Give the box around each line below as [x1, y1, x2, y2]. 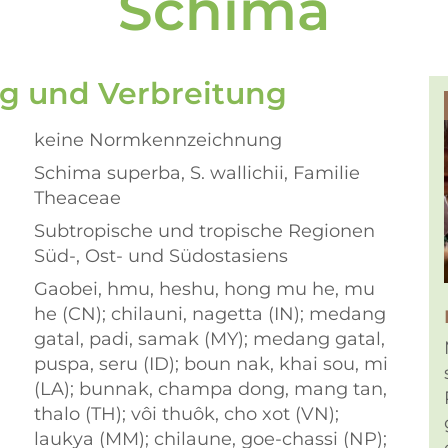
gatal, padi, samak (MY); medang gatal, [34, 328, 385, 350]
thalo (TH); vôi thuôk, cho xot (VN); [34, 403, 339, 425]
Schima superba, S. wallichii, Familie [34, 162, 360, 184]
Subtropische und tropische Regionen [34, 220, 375, 242]
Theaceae [34, 187, 121, 209]
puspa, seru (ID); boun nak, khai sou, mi [34, 353, 388, 375]
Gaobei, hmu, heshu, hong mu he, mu [34, 278, 375, 300]
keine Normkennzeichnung [34, 129, 282, 151]
